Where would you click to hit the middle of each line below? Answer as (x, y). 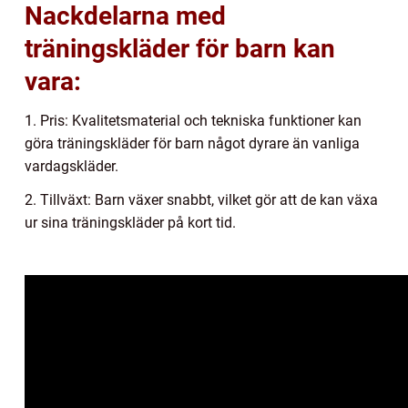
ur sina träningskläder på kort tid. (130, 223)
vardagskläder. (71, 167)
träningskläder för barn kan (180, 49)
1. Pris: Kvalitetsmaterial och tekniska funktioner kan (193, 121)
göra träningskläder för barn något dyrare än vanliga (192, 144)
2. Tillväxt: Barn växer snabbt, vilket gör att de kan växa (201, 200)
